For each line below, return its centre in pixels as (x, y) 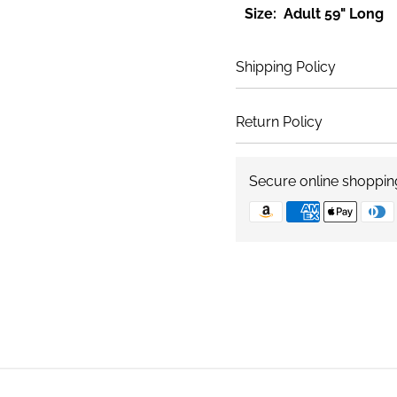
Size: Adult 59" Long (314, 13)
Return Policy (279, 121)
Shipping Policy (285, 66)
